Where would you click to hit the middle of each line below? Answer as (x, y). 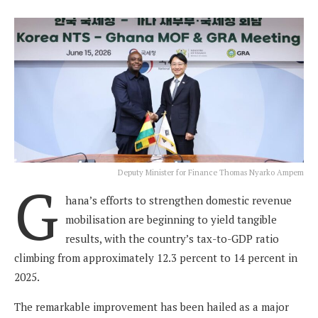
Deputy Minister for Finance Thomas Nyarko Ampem (211, 173)
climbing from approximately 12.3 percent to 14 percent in (156, 258)
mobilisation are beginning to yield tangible (171, 220)
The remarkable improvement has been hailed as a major (152, 307)
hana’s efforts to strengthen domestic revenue (179, 201)
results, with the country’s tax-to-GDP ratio (172, 239)
